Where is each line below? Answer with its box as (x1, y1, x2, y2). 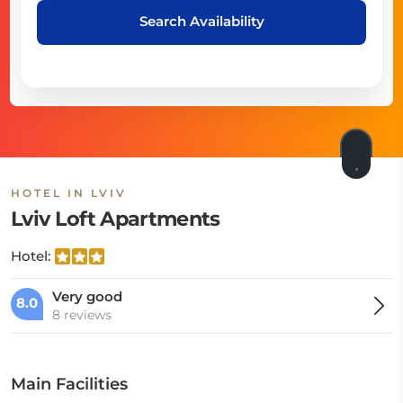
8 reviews (52, 307, 112, 323)
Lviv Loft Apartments (11, 206, 220, 231)
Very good (52, 288, 122, 305)
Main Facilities (11, 374, 128, 394)
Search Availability (139, 13, 264, 30)
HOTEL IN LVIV (11, 186, 127, 200)
